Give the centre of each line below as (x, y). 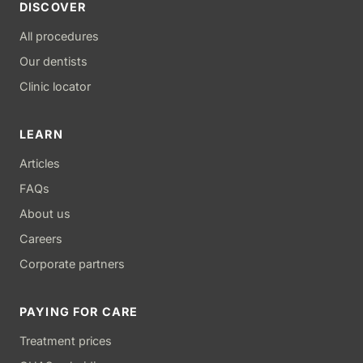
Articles (40, 163)
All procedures (59, 36)
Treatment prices (66, 340)
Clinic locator (55, 86)
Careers (41, 238)
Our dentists (53, 61)
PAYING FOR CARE (79, 311)
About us (45, 213)
